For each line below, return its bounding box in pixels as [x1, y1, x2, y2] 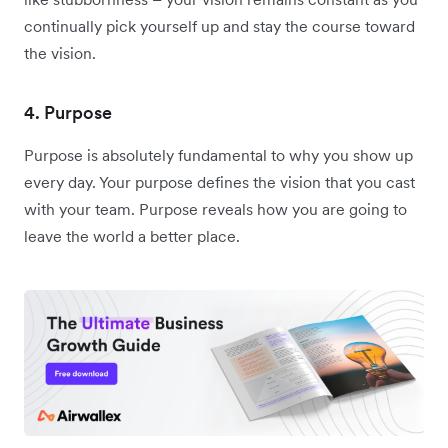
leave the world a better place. [24, 226, 240, 247]
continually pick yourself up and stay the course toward [24, 16, 415, 37]
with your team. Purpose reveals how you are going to [24, 199, 407, 220]
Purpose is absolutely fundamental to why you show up [24, 145, 413, 166]
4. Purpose [24, 101, 112, 125]
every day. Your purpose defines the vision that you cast [24, 172, 415, 193]
